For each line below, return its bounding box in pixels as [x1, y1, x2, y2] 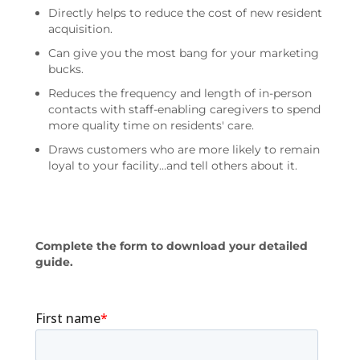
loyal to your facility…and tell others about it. [48, 158, 297, 174]
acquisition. [48, 22, 116, 37]
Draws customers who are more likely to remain [48, 142, 320, 157]
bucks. [48, 62, 90, 77]
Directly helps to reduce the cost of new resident [48, 6, 322, 21]
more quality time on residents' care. [48, 118, 264, 133]
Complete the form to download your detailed [35, 239, 308, 254]
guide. [35, 255, 73, 270]
